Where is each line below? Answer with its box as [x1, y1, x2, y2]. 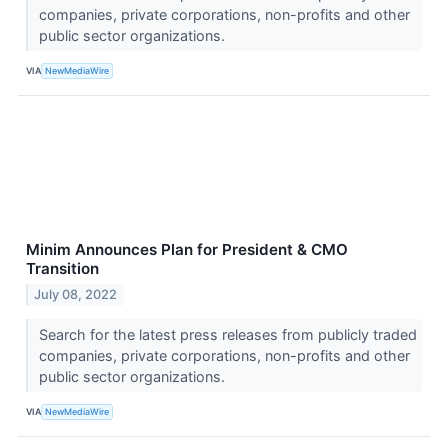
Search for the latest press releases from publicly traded [38, 325, 417, 343]
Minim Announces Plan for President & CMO [26, 239, 348, 259]
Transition [26, 258, 99, 278]
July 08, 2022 [34, 286, 118, 302]
